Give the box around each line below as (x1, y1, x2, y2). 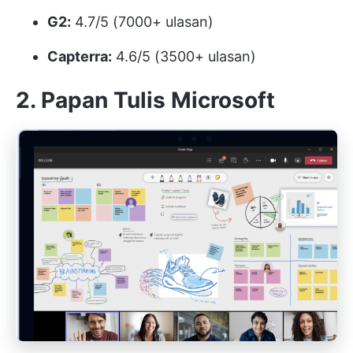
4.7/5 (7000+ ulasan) (71, 13, 214, 31)
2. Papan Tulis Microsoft (16, 87, 275, 114)
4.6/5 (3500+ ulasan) (112, 48, 256, 65)
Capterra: (47, 48, 112, 65)
